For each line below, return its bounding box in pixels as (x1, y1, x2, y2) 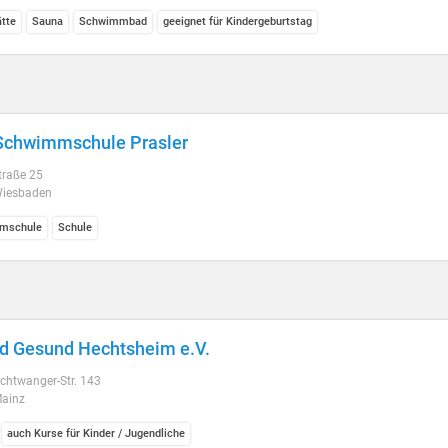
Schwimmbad (79, 14, 147, 28)
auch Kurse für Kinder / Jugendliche (7, 426, 185, 440)
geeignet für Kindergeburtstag (163, 14, 312, 28)
